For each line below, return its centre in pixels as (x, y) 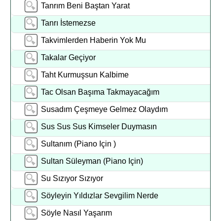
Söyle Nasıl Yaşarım (77, 213)
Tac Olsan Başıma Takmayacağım (102, 92)
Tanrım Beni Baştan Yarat (90, 6)
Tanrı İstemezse (72, 23)
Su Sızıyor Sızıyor (72, 178)
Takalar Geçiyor (69, 57)
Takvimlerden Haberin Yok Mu (97, 40)
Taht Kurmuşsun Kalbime (85, 75)
